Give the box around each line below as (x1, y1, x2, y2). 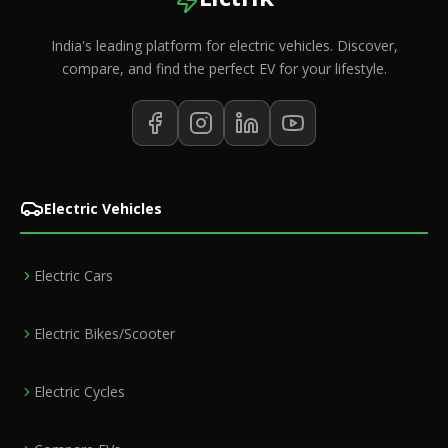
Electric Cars (34, 266, 113, 285)
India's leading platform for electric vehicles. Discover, (50, 36, 398, 55)
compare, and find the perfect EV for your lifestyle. (61, 59, 387, 78)
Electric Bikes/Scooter (34, 324, 175, 343)
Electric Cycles (34, 382, 125, 401)
